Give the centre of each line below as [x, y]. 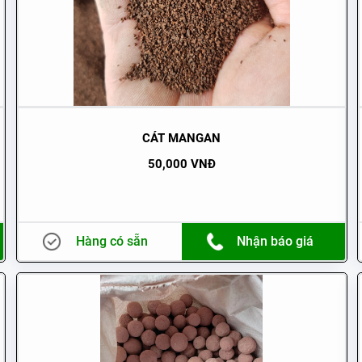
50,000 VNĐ [181, 164]
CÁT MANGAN [182, 138]
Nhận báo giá [276, 241]
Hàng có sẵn [112, 241]
